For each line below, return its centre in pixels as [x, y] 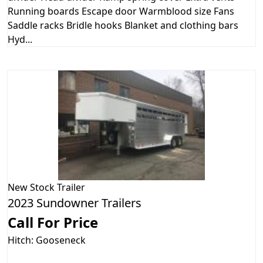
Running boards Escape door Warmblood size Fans [121, 11]
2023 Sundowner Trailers [75, 203]
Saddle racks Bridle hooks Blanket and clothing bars [123, 26]
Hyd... [20, 40]
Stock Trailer [58, 187]
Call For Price [53, 222]
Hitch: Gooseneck [47, 240]
